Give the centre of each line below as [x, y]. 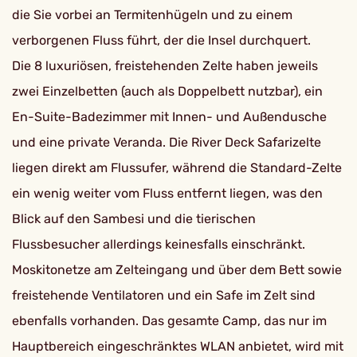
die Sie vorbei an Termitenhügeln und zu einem [152, 15]
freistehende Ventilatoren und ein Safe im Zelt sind [164, 295]
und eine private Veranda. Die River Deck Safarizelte [167, 142]
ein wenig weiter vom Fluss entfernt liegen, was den [167, 193]
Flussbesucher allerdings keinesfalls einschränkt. [159, 244]
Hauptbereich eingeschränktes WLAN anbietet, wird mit [178, 346]
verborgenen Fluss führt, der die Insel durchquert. [161, 40]
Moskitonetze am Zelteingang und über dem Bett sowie [177, 270]
